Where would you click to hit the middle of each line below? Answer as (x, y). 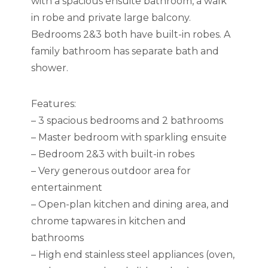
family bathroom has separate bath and (125, 51)
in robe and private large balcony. (111, 17)
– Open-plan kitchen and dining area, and (130, 204)
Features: (54, 103)
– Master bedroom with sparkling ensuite (129, 137)
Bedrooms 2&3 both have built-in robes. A (131, 34)
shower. (50, 68)
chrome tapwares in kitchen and (109, 221)
